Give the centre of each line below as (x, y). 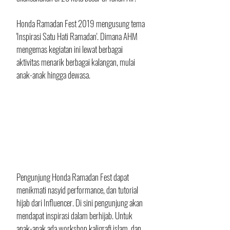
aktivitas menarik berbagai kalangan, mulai (76, 62)
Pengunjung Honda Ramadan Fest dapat (73, 177)
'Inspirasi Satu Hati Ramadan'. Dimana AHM (78, 36)
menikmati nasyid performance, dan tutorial (78, 190)
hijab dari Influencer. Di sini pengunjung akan (80, 203)
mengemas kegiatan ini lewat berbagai (70, 49)
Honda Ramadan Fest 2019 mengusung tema (81, 24)
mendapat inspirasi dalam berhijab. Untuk (75, 216)
